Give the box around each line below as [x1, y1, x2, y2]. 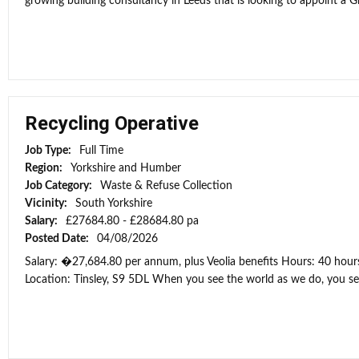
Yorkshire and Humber [71, 163, 181, 174]
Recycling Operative [25, 112, 199, 135]
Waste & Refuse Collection [100, 180, 232, 192]
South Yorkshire [75, 198, 152, 209]
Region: [25, 163, 65, 174]
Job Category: [25, 180, 95, 192]
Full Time [79, 145, 123, 156]
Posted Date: [25, 233, 91, 244]
